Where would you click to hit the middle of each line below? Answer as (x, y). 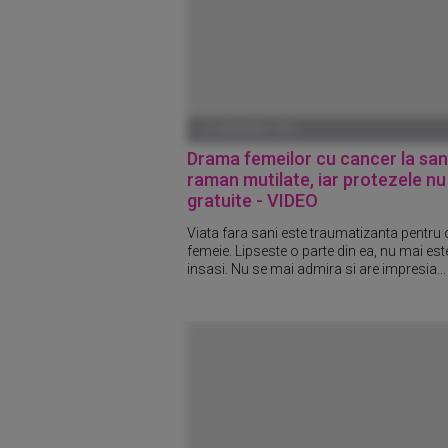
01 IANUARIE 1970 (248, 129)
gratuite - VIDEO (252, 200)
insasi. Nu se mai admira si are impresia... (316, 268)
